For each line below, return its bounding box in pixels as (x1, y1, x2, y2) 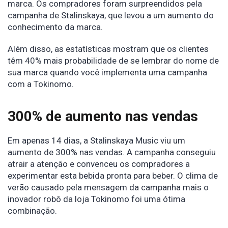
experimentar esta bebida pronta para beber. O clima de (8, 170, 218, 181)
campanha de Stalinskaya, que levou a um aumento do (8, 10, 214, 21)
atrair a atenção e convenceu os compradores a (8, 159, 190, 169)
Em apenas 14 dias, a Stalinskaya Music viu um (8, 135, 185, 146)
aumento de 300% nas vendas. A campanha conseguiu (8, 147, 216, 158)
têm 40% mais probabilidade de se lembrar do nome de (8, 55, 219, 66)
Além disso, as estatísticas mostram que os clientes (8, 44, 209, 54)
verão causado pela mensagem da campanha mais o (8, 182, 209, 193)
